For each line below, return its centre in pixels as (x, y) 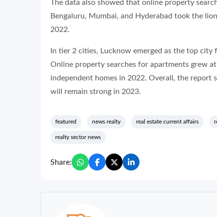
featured (66, 122)
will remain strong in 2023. (96, 92)
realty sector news (78, 137)
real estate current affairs (167, 122)
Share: (61, 162)
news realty (106, 122)
